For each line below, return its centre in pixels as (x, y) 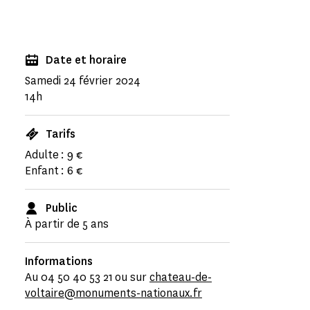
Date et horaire (86, 60)
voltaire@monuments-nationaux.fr (113, 293)
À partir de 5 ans (67, 224)
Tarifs (61, 134)
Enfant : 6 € (54, 171)
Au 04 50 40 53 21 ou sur (87, 277)
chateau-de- (181, 277)
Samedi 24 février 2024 (83, 81)
